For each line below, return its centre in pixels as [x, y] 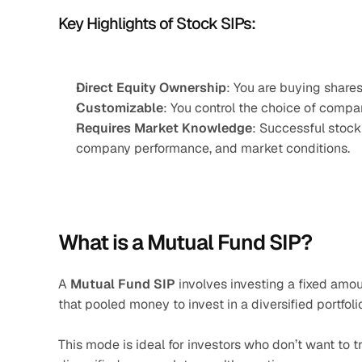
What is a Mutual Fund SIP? [185, 242]
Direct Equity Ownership [151, 88]
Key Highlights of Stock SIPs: [157, 23]
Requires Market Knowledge [164, 128]
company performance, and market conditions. [213, 148]
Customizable [120, 108]
